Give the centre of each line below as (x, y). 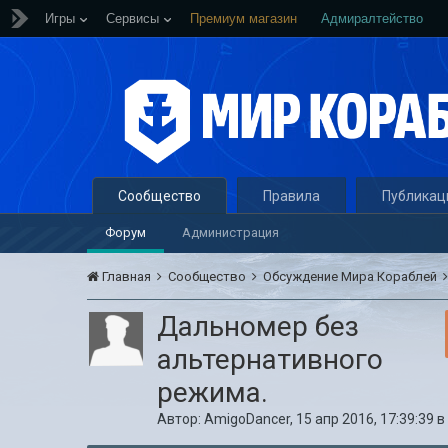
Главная (127, 276)
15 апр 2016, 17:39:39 (365, 419)
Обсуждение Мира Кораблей (352, 276)
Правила (292, 196)
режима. (213, 392)
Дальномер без (258, 326)
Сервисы (132, 18)
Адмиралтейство (372, 18)
